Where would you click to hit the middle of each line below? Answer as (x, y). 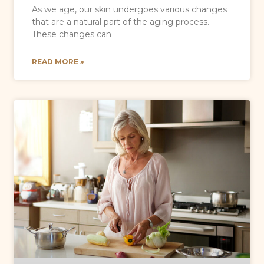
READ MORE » (58, 61)
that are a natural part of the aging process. (121, 22)
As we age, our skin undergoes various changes (129, 9)
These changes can (72, 34)
